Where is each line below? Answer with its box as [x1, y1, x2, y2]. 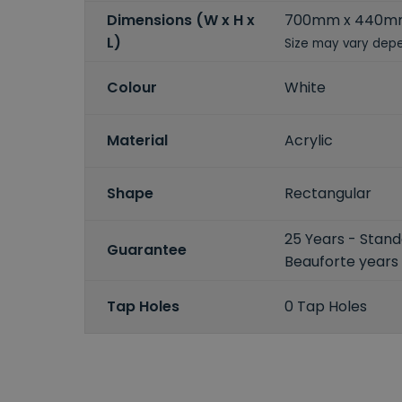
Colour [107, 77, 157, 99]
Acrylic [284, 130, 334, 152]
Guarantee [107, 240, 187, 261]
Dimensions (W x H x [107, 9, 255, 31]
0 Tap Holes [284, 296, 368, 318]
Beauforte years [284, 250, 399, 272]
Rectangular [284, 183, 372, 205]
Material [107, 130, 168, 152]
